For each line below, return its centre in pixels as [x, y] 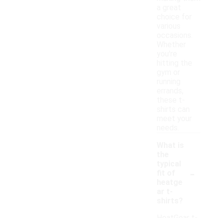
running [169, 82]
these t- [171, 100]
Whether [171, 45]
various [169, 26]
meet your [174, 119]
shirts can [173, 109]
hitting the [174, 63]
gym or [168, 73]
